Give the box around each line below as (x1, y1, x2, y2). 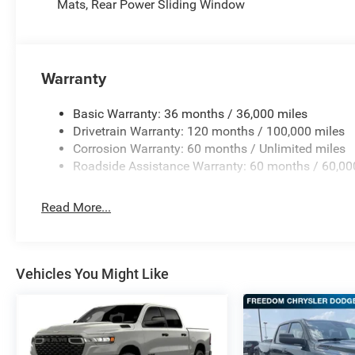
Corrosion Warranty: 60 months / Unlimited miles (73, 140, 346, 156)
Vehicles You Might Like (16, 265, 169, 282)
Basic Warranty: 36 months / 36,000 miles (73, 105, 308, 121)
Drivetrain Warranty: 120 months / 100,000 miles (73, 123, 345, 139)
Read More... (41, 199, 112, 215)
